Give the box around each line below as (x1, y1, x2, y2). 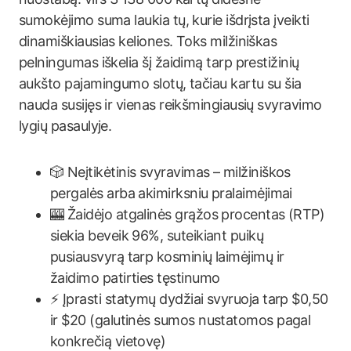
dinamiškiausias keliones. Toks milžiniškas (19, 33, 277, 49)
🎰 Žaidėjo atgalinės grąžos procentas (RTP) (50, 206, 325, 223)
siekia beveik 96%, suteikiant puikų (50, 227, 264, 244)
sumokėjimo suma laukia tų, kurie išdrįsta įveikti (19, 12, 309, 28)
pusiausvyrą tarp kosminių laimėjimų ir (50, 248, 284, 265)
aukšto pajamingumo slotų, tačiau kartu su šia (19, 75, 302, 92)
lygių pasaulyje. (19, 118, 112, 134)
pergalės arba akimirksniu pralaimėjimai (50, 185, 292, 201)
